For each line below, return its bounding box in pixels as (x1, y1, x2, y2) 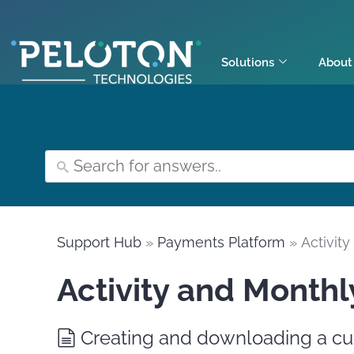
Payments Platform (157, 234, 285, 250)
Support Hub (57, 234, 141, 250)
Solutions (221, 55, 274, 70)
